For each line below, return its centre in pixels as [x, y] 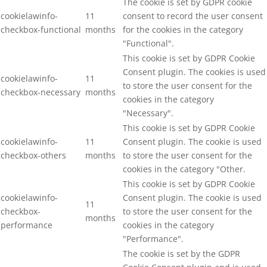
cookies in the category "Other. [184, 169]
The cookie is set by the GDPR [181, 254]
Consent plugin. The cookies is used [194, 72]
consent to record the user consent [193, 16]
